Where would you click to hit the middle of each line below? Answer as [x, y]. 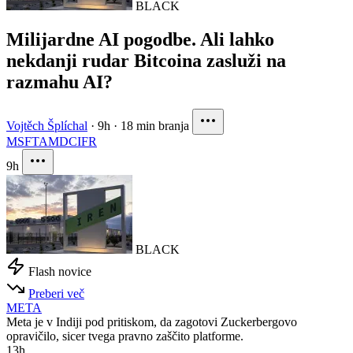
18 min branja [155, 125]
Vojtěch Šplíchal [47, 125]
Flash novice [60, 271]
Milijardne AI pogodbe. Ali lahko [140, 39]
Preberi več [56, 293]
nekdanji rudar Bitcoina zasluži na [146, 60]
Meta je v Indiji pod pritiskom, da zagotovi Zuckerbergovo [152, 321]
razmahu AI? [59, 82]
